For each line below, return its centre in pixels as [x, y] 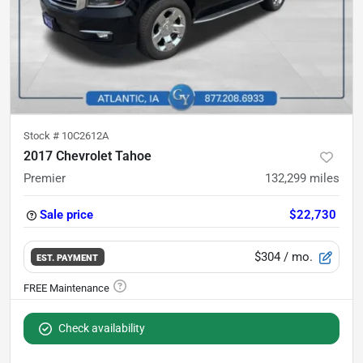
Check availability [102, 328]
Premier [45, 178]
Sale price [66, 215]
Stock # [43, 136]
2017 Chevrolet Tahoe [88, 156]
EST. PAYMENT [68, 257]
